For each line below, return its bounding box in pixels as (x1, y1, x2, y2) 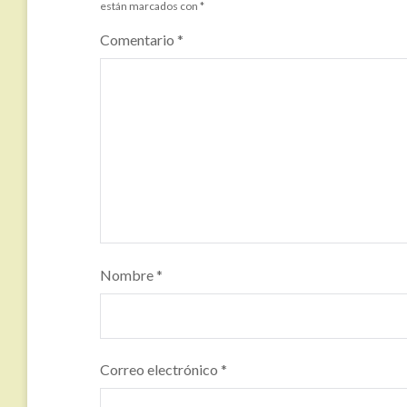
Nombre (100, 265, 156, 283)
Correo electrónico (100, 360, 221, 378)
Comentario (100, 31, 177, 49)
